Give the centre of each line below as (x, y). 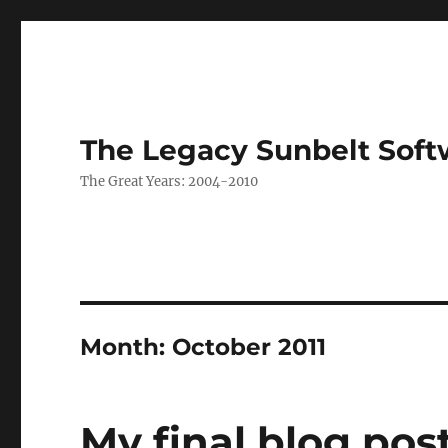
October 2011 (249, 347)
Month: (126, 347)
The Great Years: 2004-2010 (169, 181)
